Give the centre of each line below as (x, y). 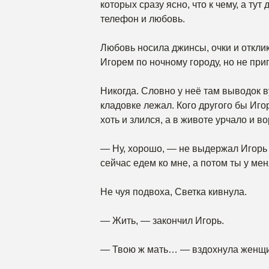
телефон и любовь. (143, 19)
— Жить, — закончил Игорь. (162, 221)
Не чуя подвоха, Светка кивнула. (174, 192)
